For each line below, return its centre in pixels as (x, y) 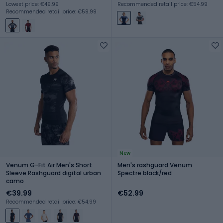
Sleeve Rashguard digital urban (54, 173)
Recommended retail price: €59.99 (51, 11)
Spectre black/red (145, 173)
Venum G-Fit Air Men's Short (49, 165)
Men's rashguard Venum (155, 165)
